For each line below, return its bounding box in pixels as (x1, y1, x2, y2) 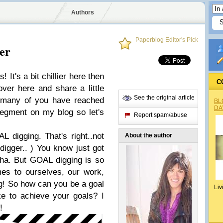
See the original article (134, 94, 195, 101)
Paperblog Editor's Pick (135, 36, 198, 43)
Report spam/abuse (134, 111, 187, 118)
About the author (125, 132, 172, 139)
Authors (71, 9, 94, 16)
